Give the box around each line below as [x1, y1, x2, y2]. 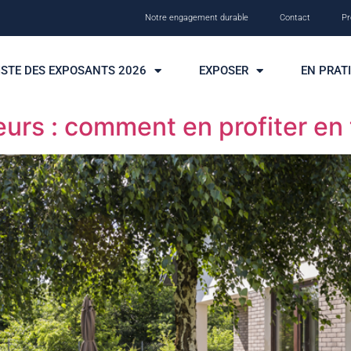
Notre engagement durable [145, 13, 248, 23]
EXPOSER [199, 63, 249, 78]
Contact [280, 13, 310, 23]
